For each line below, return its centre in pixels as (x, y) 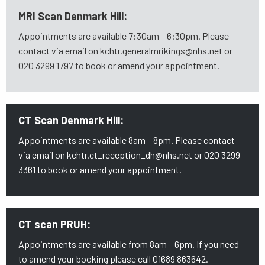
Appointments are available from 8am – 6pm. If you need (128, 244)
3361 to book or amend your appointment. (100, 169)
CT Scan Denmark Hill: (71, 120)
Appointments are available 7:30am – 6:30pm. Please (123, 36)
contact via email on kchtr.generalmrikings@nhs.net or (125, 51)
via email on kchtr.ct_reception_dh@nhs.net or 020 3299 (129, 155)
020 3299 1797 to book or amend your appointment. (119, 65)
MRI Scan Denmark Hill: (75, 16)
